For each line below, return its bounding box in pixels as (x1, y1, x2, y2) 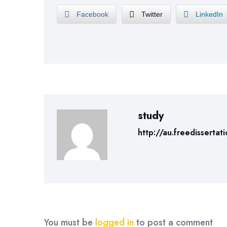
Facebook (77, 10, 108, 18)
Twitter (141, 10, 163, 18)
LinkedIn (196, 10, 223, 18)
